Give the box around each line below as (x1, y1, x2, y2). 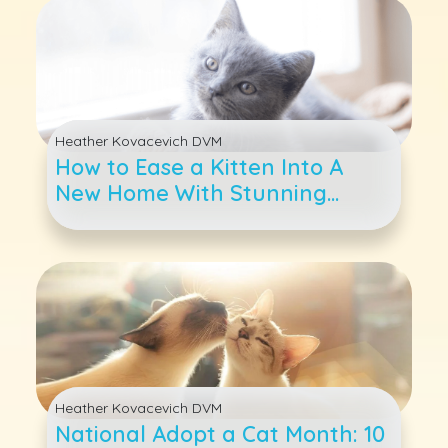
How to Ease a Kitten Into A (55, 153, 344, 181)
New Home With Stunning (55, 179, 328, 207)
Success (55, 205, 138, 233)
